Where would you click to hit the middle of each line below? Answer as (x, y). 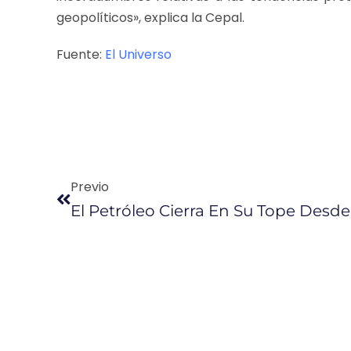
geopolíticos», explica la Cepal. (150, 17)
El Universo (138, 54)
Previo (90, 186)
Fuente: (81, 54)
